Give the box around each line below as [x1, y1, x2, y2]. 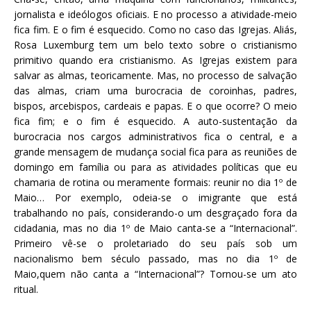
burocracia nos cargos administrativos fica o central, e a [14, 129, 297, 143]
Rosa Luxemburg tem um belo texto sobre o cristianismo [14, 37, 297, 51]
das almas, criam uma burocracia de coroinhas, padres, [14, 83, 297, 97]
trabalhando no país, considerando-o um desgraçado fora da [14, 205, 297, 219]
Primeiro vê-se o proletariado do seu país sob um [14, 236, 297, 250]
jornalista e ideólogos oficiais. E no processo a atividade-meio [14, 7, 297, 21]
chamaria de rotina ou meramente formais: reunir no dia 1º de [14, 175, 297, 189]
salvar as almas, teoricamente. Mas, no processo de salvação [14, 68, 297, 82]
